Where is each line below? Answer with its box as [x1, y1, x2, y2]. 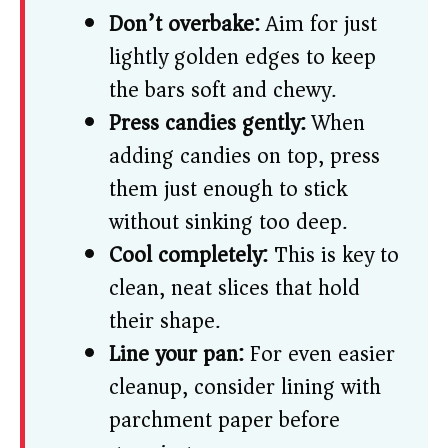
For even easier [244, 335, 395, 374]
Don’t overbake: [109, 5, 260, 44]
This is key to [268, 236, 399, 275]
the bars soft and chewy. [109, 71, 336, 110]
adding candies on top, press [109, 137, 380, 176]
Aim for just [260, 5, 377, 44]
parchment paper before [109, 401, 340, 440]
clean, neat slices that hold [109, 269, 360, 308]
